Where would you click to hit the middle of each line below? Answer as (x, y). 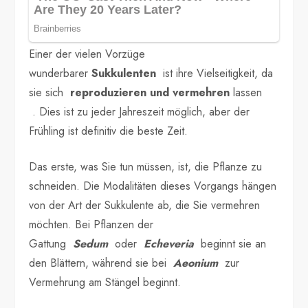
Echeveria (169, 243)
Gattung (51, 243)
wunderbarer (60, 73)
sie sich (50, 92)
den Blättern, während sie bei (101, 263)
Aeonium (196, 263)
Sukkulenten (124, 73)
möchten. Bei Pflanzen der (91, 224)
